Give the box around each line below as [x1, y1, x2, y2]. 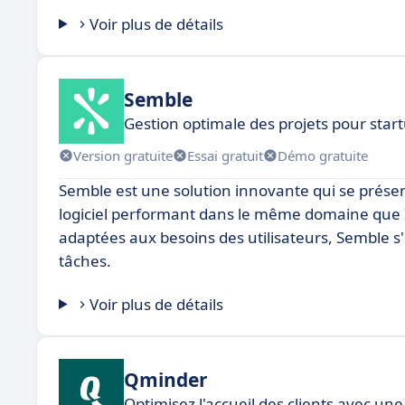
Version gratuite [73, 146, 173, 165]
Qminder [124, 366, 208, 392]
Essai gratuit [187, 146, 263, 165]
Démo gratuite [278, 146, 368, 165]
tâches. [59, 250, 111, 271]
